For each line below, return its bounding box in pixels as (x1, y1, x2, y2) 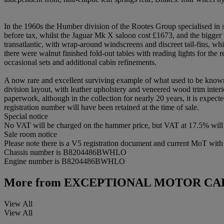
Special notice (4, 112, 48, 121)
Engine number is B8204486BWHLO (4, 157, 125, 166)
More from (4, 176, 61, 189)
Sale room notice (4, 130, 57, 139)
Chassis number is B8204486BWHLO (4, 148, 126, 157)
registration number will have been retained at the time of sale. (4, 103, 199, 112)
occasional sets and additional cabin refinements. (4, 58, 156, 67)
